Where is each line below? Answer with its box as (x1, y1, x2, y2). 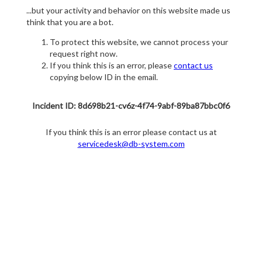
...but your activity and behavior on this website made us (26, 5, 230, 16)
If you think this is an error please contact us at (45, 127, 217, 137)
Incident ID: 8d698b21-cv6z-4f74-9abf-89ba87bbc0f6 (32, 101, 230, 111)
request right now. (50, 49, 118, 59)
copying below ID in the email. (50, 72, 158, 82)
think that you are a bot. (26, 17, 113, 27)
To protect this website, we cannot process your (50, 37, 228, 47)
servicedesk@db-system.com (77, 139, 185, 149)
